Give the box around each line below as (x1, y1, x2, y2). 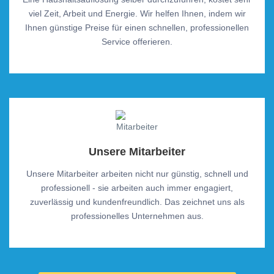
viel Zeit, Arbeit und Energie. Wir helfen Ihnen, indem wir (28, 9, 246, 18)
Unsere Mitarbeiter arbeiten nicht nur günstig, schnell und (26, 169, 248, 179)
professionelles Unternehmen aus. (70, 211, 204, 221)
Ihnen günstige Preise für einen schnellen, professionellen (25, 23, 249, 32)
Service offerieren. (102, 37, 172, 46)
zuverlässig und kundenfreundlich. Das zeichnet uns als (29, 197, 245, 207)
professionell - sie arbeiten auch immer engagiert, (41, 183, 233, 193)
